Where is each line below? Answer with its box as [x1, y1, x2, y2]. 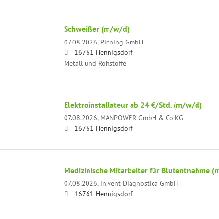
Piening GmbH [100, 37, 143, 46]
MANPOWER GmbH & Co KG [100, 112, 183, 122]
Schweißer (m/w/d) [64, 23, 130, 34]
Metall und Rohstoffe [64, 58, 126, 67]
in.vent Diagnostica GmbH [100, 178, 178, 188]
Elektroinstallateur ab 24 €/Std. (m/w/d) [64, 99, 202, 109]
